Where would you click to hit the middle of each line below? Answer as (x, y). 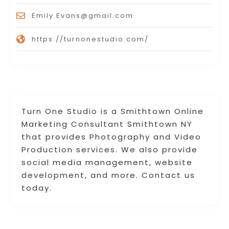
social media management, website (107, 162)
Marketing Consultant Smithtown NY (107, 124)
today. (37, 188)
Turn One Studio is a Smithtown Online (113, 111)
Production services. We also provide (110, 149)
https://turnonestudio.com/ (90, 39)
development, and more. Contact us (109, 175)
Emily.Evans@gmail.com (83, 15)
